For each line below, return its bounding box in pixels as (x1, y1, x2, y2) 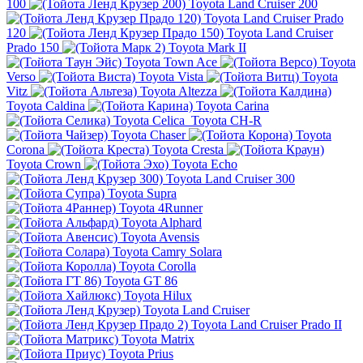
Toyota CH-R (191, 113, 262, 128)
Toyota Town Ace (125, 55, 217, 70)
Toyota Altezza (140, 84, 217, 99)
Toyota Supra (108, 186, 177, 201)
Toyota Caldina (6, 99, 85, 113)
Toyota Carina (196, 99, 269, 113)
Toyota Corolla (119, 259, 196, 274)
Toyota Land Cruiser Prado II (191, 318, 342, 332)
